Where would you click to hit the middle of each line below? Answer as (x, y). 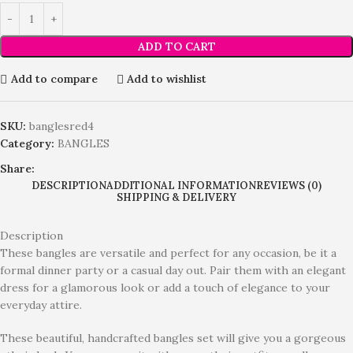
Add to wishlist (167, 79)
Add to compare (54, 79)
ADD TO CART (176, 46)
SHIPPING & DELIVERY (176, 197)
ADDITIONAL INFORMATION (181, 185)
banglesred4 (61, 126)
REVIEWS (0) (289, 185)
